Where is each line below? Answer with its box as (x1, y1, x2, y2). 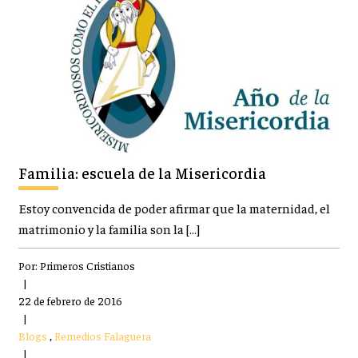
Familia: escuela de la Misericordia (18, 162, 266, 182)
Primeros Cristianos (39, 257, 135, 272)
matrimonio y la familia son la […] (18, 220, 200, 237)
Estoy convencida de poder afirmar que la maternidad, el (18, 199, 330, 217)
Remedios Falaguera (54, 328, 151, 343)
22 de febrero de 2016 (18, 292, 122, 308)
